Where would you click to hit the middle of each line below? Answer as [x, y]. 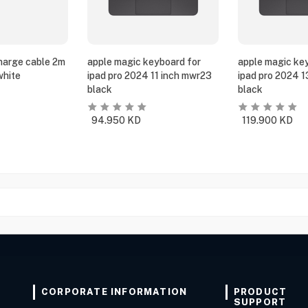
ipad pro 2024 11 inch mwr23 [150, 76]
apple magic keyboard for [144, 62]
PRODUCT [260, 292]
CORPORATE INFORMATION [114, 292]
